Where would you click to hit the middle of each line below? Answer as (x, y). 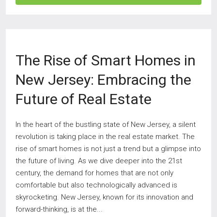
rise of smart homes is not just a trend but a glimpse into (108, 149)
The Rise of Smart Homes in (106, 60)
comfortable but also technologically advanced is (96, 185)
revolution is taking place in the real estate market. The (105, 137)
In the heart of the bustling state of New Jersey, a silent (106, 124)
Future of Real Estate (84, 99)
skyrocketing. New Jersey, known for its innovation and (104, 197)
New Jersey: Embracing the (103, 80)
